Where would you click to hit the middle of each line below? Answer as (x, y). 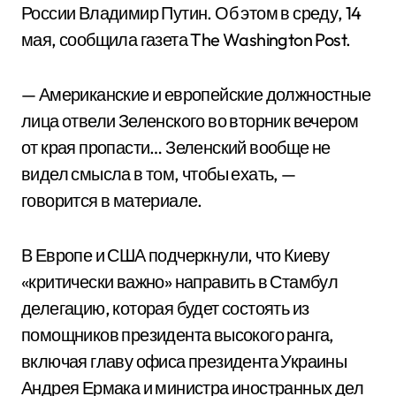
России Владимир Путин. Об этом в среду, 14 (191, 13)
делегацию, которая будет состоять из (165, 308)
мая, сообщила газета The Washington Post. (186, 39)
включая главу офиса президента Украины (184, 361)
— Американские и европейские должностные (196, 94)
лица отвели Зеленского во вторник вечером (190, 121)
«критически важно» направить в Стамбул (180, 282)
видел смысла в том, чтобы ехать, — (159, 174)
